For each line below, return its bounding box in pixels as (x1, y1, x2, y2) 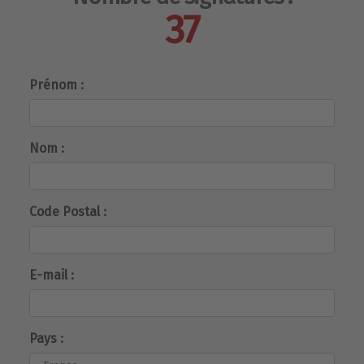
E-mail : (29, 266, 74, 283)
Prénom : (29, 76, 84, 93)
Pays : (29, 330, 63, 346)
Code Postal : (29, 203, 106, 219)
